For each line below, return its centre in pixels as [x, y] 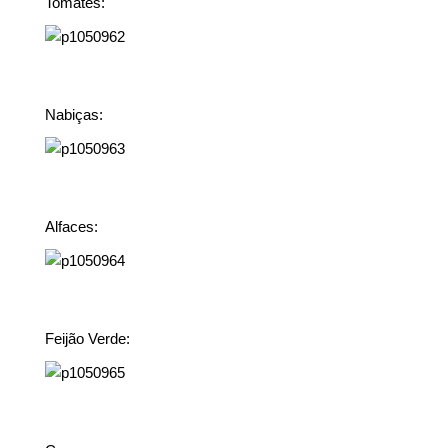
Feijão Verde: [88, 338]
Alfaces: [72, 226]
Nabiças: [74, 114]
